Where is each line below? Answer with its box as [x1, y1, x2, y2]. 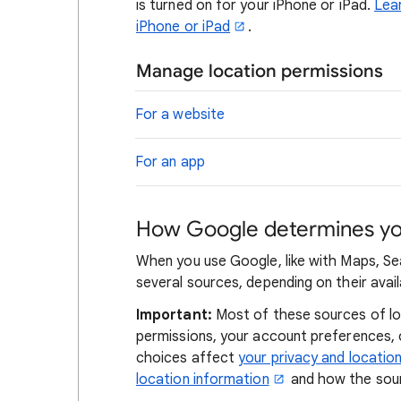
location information [136, 371, 269, 388]
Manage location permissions [136, 60, 383, 82]
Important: [136, 306, 212, 324]
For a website [135, 106, 226, 124]
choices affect [136, 349, 239, 367]
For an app [135, 153, 205, 171]
